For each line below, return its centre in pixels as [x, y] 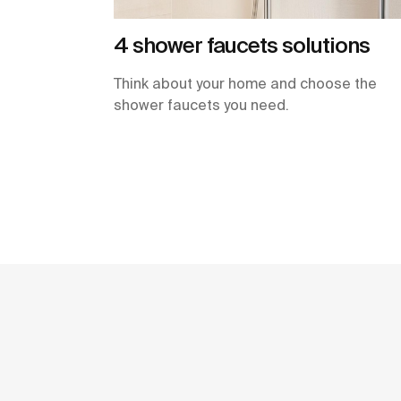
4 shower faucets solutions [242, 45]
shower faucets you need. [201, 104]
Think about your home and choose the [245, 83]
